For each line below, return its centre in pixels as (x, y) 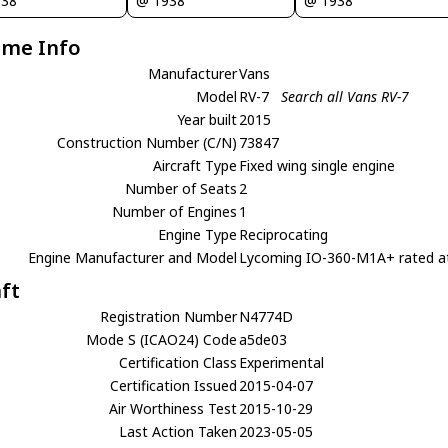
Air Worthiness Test (173, 408)
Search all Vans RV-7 (345, 96)
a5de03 (263, 339)
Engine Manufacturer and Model (133, 257)
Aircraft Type (195, 165)
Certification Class (178, 362)
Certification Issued (174, 385)
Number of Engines (175, 211)
